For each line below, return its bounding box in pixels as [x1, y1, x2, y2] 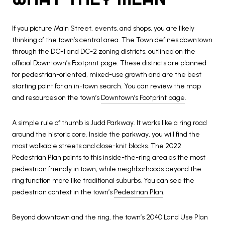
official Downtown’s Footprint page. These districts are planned [12, 59, 206, 68]
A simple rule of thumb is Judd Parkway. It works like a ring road [12, 118, 207, 127]
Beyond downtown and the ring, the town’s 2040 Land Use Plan [12, 212, 208, 221]
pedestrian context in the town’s [12, 187, 114, 196]
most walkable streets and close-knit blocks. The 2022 [12, 141, 181, 150]
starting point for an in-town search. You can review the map [12, 82, 201, 91]
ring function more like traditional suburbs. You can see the [12, 176, 194, 185]
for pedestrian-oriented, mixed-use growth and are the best [12, 70, 201, 79]
